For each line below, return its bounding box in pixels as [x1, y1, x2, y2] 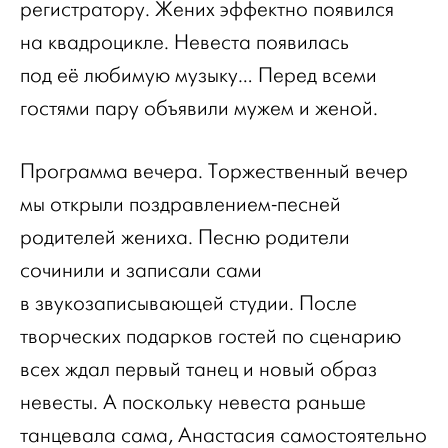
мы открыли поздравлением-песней [20, 193, 341, 216]
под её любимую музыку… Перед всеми [20, 64, 377, 87]
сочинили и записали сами [20, 259, 262, 282]
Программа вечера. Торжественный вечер [20, 160, 408, 183]
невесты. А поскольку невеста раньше [20, 391, 366, 414]
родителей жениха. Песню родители [20, 226, 350, 249]
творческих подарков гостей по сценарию [20, 325, 401, 348]
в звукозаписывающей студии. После [20, 292, 357, 315]
